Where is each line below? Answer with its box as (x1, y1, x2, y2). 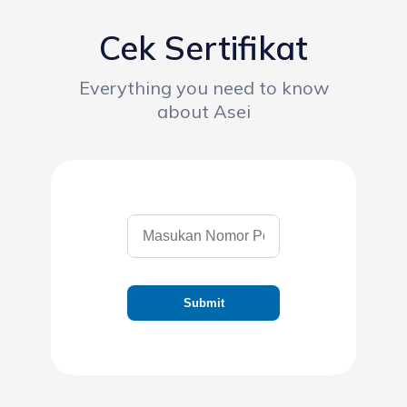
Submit (183, 296, 224, 310)
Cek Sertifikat (99, 27, 308, 68)
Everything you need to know (78, 76, 329, 99)
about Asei (156, 100, 251, 123)
